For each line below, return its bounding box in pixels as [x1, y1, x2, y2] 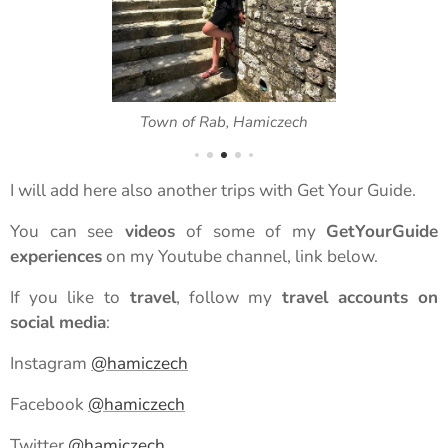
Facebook [10, 392, 88, 416]
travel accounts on [281, 285, 439, 309]
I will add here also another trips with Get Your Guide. [10, 178, 416, 202]
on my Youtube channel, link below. [102, 244, 378, 268]
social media [10, 310, 106, 334]
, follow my [175, 285, 282, 309]
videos [113, 219, 186, 243]
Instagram [10, 351, 91, 375]
